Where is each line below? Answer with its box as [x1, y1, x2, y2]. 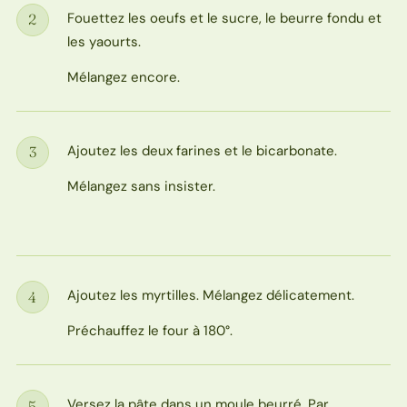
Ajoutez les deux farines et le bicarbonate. [66, 141, 337, 160]
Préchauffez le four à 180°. [66, 322, 233, 341]
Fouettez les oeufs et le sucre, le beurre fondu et [66, 8, 382, 27]
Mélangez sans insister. [66, 177, 215, 196]
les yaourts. [66, 32, 141, 51]
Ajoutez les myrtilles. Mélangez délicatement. [66, 286, 354, 305]
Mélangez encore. [66, 67, 180, 86]
